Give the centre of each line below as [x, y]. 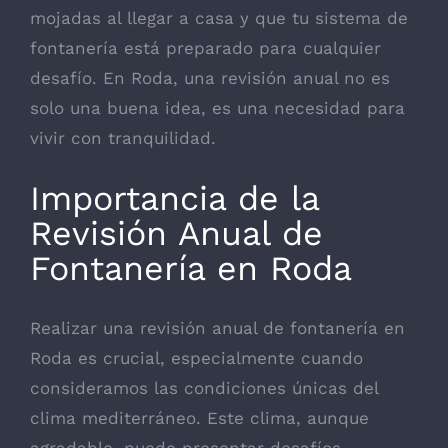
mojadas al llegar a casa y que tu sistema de [219, 18]
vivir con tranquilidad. [123, 138]
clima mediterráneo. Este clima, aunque [199, 417]
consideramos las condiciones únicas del [204, 387]
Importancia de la [174, 197]
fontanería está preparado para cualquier [205, 48]
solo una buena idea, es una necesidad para [217, 108]
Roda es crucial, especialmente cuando [196, 357]
